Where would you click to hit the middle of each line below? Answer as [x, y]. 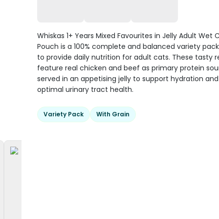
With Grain [113, 114]
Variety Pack [64, 114]
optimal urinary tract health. [85, 89]
